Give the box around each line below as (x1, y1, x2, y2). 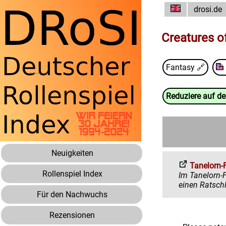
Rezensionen (49, 210, 95, 220)
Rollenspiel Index (42, 169, 102, 179)
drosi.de (194, 5, 222, 14)
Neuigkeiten (51, 148, 93, 158)
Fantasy (166, 63, 195, 72)
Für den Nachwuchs (37, 190, 107, 199)
